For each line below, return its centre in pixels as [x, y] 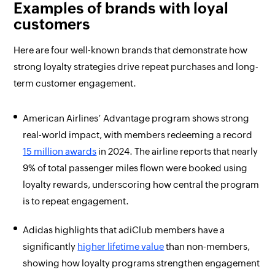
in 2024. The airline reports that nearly [177, 152]
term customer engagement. [75, 83]
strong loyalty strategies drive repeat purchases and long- [136, 67]
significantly [50, 247]
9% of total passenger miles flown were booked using [135, 168]
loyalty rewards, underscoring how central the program [141, 185]
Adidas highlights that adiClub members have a [124, 230]
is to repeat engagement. [76, 201]
